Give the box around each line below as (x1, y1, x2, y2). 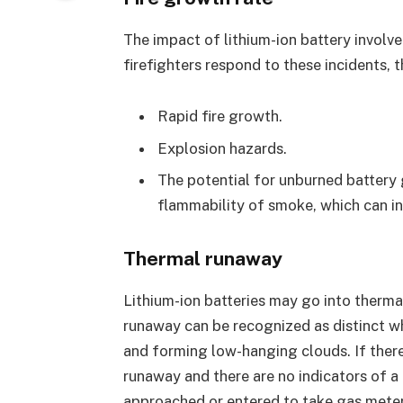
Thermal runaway (122, 246, 282, 270)
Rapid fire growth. (157, 107, 282, 126)
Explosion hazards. (157, 139, 287, 157)
